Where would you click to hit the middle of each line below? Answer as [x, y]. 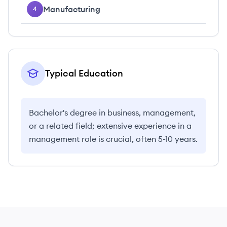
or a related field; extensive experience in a [110, 126]
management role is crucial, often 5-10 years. [113, 139]
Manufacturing [72, 9]
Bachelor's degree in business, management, [112, 112]
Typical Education [84, 73]
